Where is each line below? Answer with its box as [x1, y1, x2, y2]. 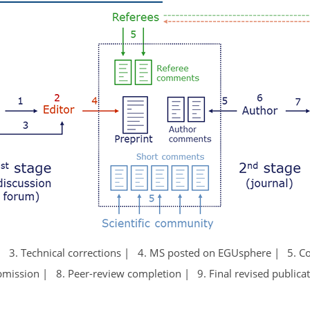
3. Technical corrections [9, 246, 122, 259]
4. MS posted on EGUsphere [137, 246, 271, 259]
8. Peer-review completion [55, 266, 181, 280]
